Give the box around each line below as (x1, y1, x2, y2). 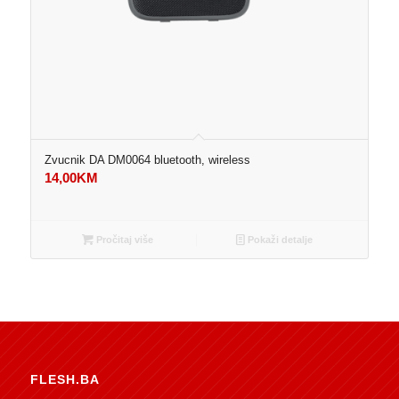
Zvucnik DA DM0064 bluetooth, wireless (44, 153, 250, 167)
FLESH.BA (29, 372, 100, 387)
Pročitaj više (94, 234, 154, 246)
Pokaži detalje (245, 234, 313, 246)
